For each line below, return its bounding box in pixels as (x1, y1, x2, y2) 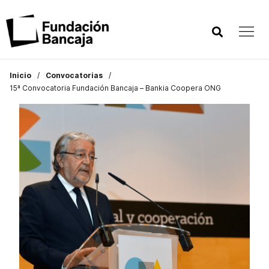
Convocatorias (46, 71, 103, 80)
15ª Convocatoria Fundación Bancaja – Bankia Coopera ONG (10, 83, 221, 92)
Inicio (10, 71, 31, 80)
